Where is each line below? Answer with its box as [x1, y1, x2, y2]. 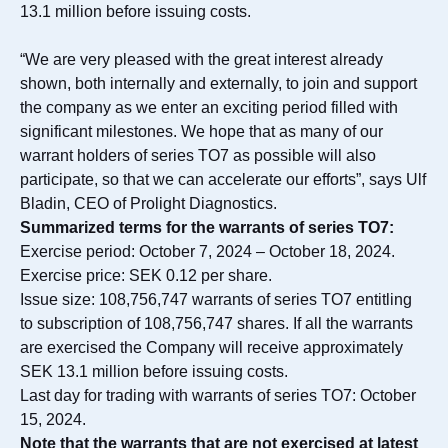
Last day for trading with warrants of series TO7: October [20, 387, 416, 404]
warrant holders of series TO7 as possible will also [20, 147, 376, 164]
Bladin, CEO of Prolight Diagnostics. [20, 195, 277, 212]
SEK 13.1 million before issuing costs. [20, 363, 288, 380]
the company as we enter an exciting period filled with [20, 99, 398, 116]
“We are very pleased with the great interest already [20, 51, 383, 68]
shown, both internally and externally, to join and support [20, 75, 417, 92]
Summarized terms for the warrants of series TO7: [20, 219, 394, 236]
